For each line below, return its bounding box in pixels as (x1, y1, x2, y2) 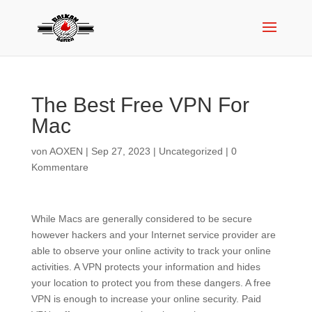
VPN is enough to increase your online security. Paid (31, 293, 261, 304)
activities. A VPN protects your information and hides (31, 261, 260, 272)
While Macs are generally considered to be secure (31, 213, 252, 224)
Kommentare (31, 162, 88, 173)
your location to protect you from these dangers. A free (31, 277, 271, 288)
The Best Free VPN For (31, 93, 249, 116)
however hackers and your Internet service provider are (31, 229, 276, 240)
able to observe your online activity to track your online (31, 245, 271, 256)
